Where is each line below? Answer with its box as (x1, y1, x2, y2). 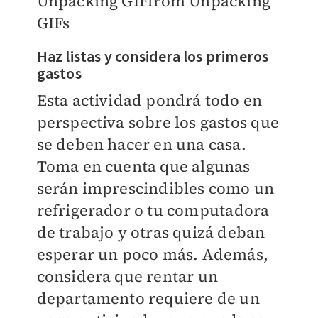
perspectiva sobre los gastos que (36, 111, 279, 133)
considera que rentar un (36, 265, 219, 287)
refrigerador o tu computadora (36, 199, 270, 221)
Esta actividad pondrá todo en (36, 89, 263, 111)
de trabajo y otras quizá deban (36, 221, 265, 243)
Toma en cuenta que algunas (36, 155, 251, 177)
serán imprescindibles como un (36, 177, 275, 199)
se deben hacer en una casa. (36, 133, 246, 155)
